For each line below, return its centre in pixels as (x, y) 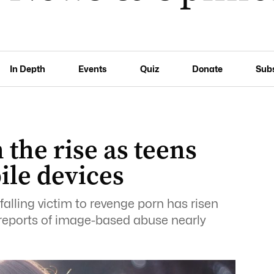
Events (93, 68)
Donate (207, 68)
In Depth (28, 68)
